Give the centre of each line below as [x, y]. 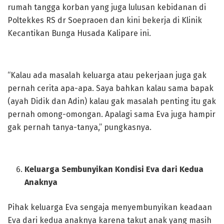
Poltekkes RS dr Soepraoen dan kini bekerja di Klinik [105, 20]
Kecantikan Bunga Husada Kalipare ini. [79, 33]
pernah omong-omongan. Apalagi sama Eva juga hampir [111, 114]
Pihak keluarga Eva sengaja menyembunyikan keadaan [110, 207]
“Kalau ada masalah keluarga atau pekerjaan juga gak [107, 75]
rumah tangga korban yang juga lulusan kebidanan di [107, 7]
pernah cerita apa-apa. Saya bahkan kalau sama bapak [110, 88]
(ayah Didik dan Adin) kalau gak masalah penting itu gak [112, 101]
